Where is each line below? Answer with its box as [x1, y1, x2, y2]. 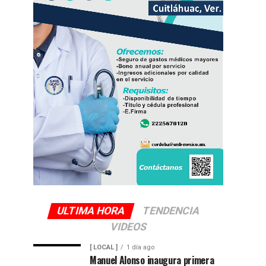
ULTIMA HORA [55, 204, 126, 217]
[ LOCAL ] [90, 243, 118, 251]
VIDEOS [108, 220, 148, 233]
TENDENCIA [141, 204, 201, 217]
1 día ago [126, 243, 154, 251]
